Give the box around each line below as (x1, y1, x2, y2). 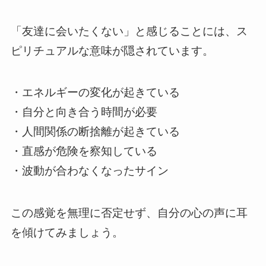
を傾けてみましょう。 (10, 226, 123, 239)
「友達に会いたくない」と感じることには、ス (10, 24, 248, 37)
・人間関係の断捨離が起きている (10, 125, 180, 138)
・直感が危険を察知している (10, 145, 157, 158)
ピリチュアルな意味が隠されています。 (10, 44, 214, 57)
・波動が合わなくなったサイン (10, 164, 169, 178)
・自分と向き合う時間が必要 (10, 106, 157, 119)
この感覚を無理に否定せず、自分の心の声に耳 (10, 207, 248, 220)
